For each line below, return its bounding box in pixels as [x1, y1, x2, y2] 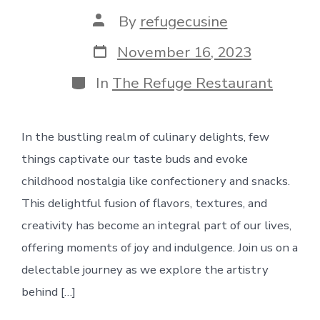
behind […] [21, 283, 76, 300]
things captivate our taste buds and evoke [21, 150, 248, 167]
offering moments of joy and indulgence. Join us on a [21, 239, 298, 256]
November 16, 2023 [117, 42, 251, 63]
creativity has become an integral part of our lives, [21, 216, 291, 234]
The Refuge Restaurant [112, 73, 273, 94]
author [91, 24, 138, 44]
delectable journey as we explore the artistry [21, 261, 269, 278]
